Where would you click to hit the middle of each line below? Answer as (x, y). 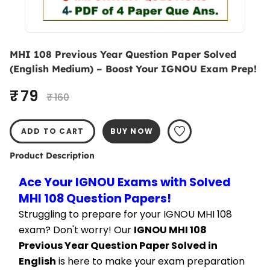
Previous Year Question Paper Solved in (118, 246)
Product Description (52, 155)
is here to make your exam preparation (150, 261)
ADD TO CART (53, 131)
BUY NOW (131, 131)
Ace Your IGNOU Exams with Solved (125, 182)
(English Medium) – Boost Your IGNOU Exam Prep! (133, 69)
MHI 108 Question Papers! (95, 199)
